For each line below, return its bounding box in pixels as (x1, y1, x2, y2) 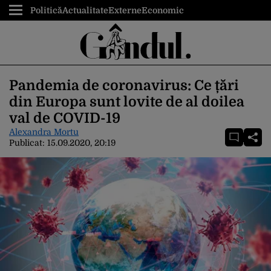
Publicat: (9, 138, 47, 148)
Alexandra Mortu (9, 127, 79, 137)
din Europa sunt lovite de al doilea (9, 94, 244, 110)
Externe (108, 5, 142, 15)
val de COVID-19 (9, 110, 120, 126)
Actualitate (62, 5, 108, 15)
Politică (30, 5, 62, 15)
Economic (142, 5, 184, 15)
